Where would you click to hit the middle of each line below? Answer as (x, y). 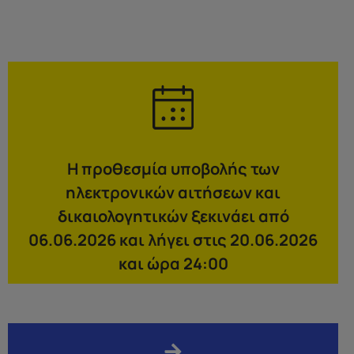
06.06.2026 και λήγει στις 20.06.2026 (173, 240)
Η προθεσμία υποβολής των (173, 169)
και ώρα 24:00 (173, 264)
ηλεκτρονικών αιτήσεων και (173, 193)
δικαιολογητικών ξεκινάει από (173, 217)
